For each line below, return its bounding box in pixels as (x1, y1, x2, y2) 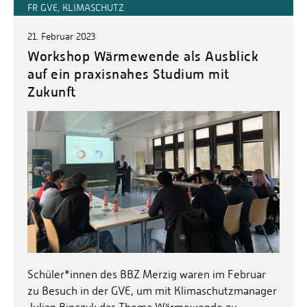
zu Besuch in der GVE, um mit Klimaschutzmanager (27, 284, 277, 298)
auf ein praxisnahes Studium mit (27, 66, 230, 82)
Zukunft (27, 84, 76, 100)
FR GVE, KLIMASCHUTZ (27, 2, 124, 14)
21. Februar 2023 (27, 31, 96, 42)
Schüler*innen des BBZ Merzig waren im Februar (27, 268, 266, 282)
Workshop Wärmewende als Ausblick (27, 48, 258, 64)
